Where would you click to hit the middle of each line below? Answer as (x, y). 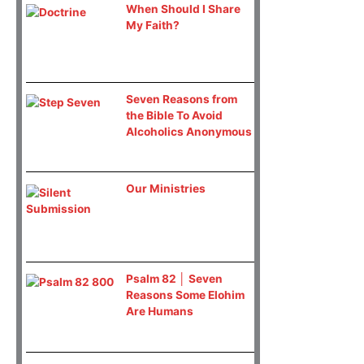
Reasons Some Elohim (185, 295)
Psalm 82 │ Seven (174, 279)
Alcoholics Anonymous (188, 131)
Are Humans (159, 312)
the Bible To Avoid (174, 115)
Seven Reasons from (181, 99)
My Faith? (152, 26)
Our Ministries (165, 189)
